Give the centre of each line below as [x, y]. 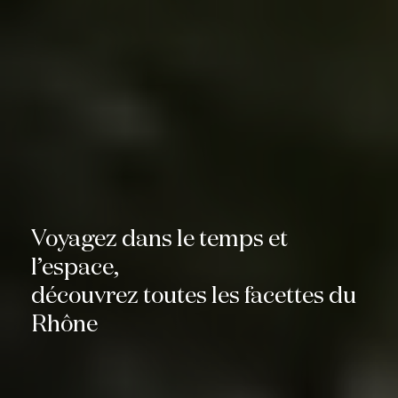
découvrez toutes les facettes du [194, 297]
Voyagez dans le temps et [159, 240]
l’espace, [75, 269]
